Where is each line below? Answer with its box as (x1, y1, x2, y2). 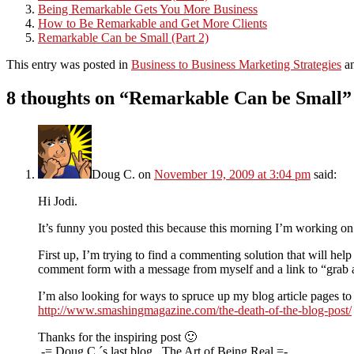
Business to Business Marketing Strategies (131, 57, 341, 71)
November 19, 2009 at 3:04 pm (154, 167, 311, 181)
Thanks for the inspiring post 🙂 (38, 330, 197, 344)
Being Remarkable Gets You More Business (38, 2, 258, 16)
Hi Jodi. (38, 194, 77, 208)
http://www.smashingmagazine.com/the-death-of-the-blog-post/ (38, 303, 352, 317)
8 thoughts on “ (6, 87, 129, 108)
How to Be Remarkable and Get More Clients (38, 16, 267, 30)
